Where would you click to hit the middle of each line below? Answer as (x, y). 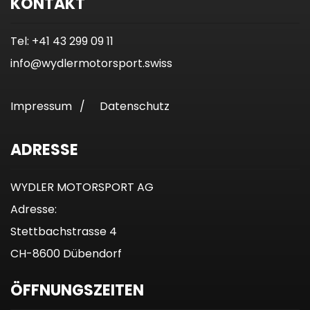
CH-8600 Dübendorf (66, 254)
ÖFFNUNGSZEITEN (77, 291)
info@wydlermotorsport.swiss (91, 64)
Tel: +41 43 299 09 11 (62, 42)
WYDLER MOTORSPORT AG (82, 188)
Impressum (41, 107)
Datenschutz (135, 107)
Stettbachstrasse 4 (64, 232)
